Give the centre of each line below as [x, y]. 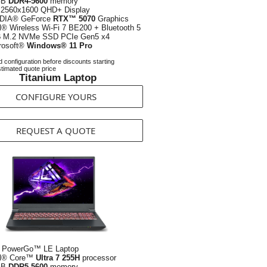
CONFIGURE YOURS [56, 97]
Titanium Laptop [58, 78]
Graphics [113, 19]
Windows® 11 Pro [60, 46]
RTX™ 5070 [75, 19]
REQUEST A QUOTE [56, 131]
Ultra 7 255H [58, 258]
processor [98, 258]
